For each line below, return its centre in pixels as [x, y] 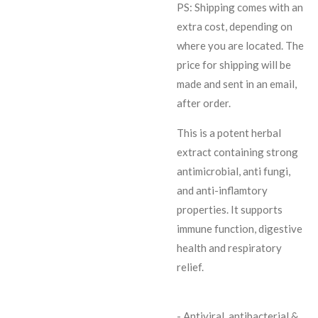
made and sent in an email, [237, 84]
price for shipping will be [234, 65]
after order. [205, 103]
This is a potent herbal [229, 133]
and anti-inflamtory [222, 190]
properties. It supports [230, 209]
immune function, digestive [240, 229]
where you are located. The [240, 45]
